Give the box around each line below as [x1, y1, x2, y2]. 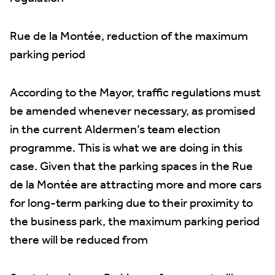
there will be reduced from [10, 229, 148, 252]
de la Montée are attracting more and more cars [10, 174, 261, 197]
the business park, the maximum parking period [10, 211, 260, 234]
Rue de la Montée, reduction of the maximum [10, 25, 248, 48]
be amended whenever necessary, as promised [10, 100, 255, 123]
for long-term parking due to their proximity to [10, 192, 253, 215]
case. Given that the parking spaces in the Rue [10, 155, 253, 179]
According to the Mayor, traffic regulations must [10, 82, 261, 105]
